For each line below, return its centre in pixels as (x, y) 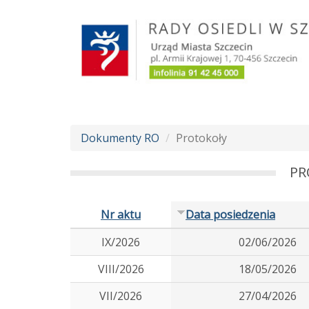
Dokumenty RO (120, 138)
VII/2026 (121, 296)
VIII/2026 (121, 269)
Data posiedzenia (230, 215)
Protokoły (201, 138)
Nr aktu (121, 215)
